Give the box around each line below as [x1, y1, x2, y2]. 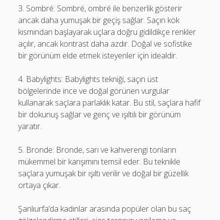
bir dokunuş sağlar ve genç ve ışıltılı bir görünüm [18, 109, 181, 120]
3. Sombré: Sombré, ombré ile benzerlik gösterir [18, 2, 183, 14]
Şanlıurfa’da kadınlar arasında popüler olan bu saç [18, 203, 192, 214]
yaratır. [18, 120, 42, 132]
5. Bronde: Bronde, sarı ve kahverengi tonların [18, 144, 177, 155]
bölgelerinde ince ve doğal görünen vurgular [18, 85, 170, 96]
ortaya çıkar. [18, 179, 61, 191]
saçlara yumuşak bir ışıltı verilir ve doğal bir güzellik [18, 167, 189, 179]
